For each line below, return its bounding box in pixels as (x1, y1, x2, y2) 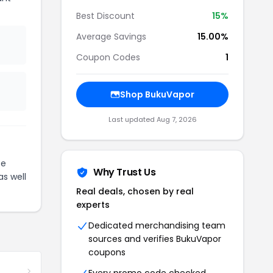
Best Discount (76, 10, 135, 22)
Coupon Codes (76, 51, 140, 63)
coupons (88, 246, 126, 258)
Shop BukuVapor (120, 88, 194, 101)
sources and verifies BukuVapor (88, 233, 221, 245)
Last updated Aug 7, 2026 (108, 115, 197, 124)
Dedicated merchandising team (88, 219, 225, 232)
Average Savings (76, 30, 146, 43)
